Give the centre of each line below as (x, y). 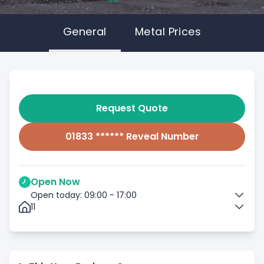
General (85, 32)
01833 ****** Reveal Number (132, 136)
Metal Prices (168, 32)
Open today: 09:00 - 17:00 (84, 195)
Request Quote (132, 108)
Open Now (55, 182)
